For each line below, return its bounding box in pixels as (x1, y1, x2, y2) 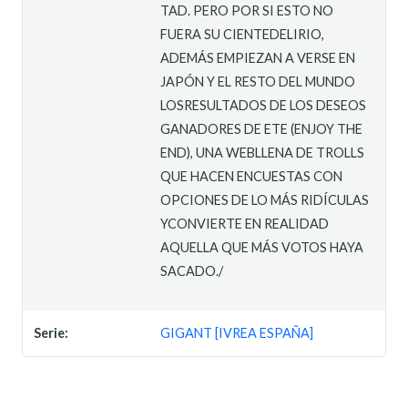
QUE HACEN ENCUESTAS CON (160, 168, 343, 184)
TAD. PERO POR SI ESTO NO (160, 2, 334, 18)
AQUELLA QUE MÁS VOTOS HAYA (160, 239, 364, 255)
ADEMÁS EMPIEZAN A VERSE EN (160, 49, 356, 66)
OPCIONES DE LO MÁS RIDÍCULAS (160, 191, 370, 208)
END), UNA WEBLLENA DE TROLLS (160, 144, 365, 160)
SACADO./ (160, 262, 224, 279)
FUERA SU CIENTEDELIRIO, (160, 25, 325, 42)
